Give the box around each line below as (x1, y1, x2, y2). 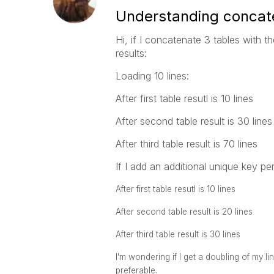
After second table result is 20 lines (115, 207, 253, 217)
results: (115, 47, 147, 59)
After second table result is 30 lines (115, 115, 272, 127)
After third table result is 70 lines (115, 138, 257, 150)
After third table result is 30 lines (115, 229, 240, 239)
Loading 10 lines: (115, 70, 189, 82)
